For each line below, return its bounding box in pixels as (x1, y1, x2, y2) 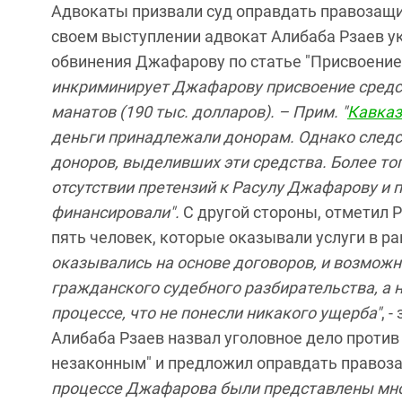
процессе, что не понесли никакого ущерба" (51, 302, 381, 322)
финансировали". (51, 202, 183, 222)
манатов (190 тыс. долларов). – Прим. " (51, 101, 347, 121)
